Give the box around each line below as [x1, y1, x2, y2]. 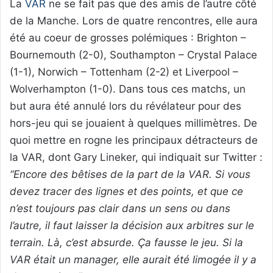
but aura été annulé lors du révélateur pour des [10, 100, 241, 113]
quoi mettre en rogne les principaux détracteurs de [10, 134, 258, 147]
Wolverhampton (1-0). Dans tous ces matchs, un [10, 83, 246, 96]
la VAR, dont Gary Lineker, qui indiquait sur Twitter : [10, 151, 263, 164]
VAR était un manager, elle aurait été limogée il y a [10, 253, 257, 266]
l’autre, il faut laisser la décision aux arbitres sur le [10, 219, 254, 232]
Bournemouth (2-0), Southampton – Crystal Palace [10, 49, 257, 62]
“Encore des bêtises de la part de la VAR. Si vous [10, 168, 250, 181]
